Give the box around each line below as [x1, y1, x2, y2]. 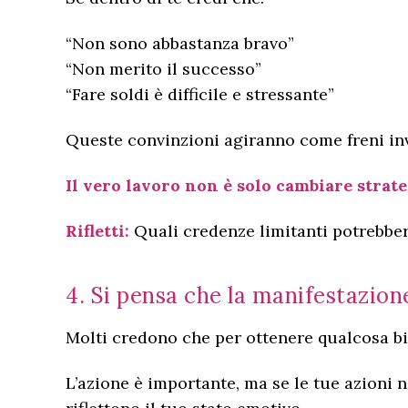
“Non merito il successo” [66, 58, 261, 79]
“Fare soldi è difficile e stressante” [66, 84, 334, 105]
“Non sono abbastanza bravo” [66, 33, 294, 54]
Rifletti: [66, 220, 129, 241]
